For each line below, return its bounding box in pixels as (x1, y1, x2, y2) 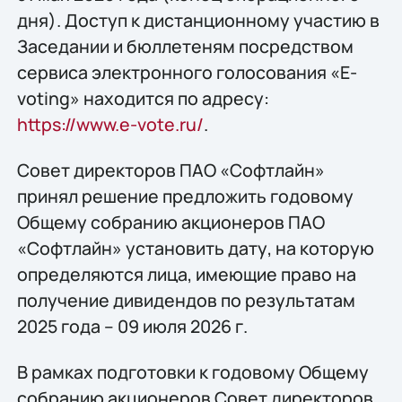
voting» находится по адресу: (16, 85, 269, 110)
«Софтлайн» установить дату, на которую (16, 235, 374, 260)
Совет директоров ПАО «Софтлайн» (16, 157, 325, 182)
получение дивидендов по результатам (16, 287, 355, 312)
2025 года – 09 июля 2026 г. (16, 313, 248, 338)
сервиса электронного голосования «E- (16, 59, 357, 84)
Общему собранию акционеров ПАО (16, 209, 325, 234)
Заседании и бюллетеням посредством (16, 33, 354, 58)
